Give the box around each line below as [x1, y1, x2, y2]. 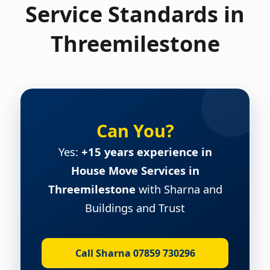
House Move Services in [71, 162, 199, 178]
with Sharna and [135, 181, 222, 196]
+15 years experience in [81, 143, 212, 159]
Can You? [96, 118, 174, 142]
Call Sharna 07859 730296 [75, 246, 195, 260]
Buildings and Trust [85, 199, 185, 215]
